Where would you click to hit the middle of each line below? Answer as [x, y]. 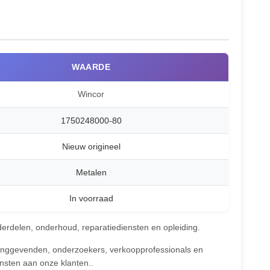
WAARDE [91, 67]
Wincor [91, 94]
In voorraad [91, 198]
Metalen [91, 172]
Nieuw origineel [91, 146]
